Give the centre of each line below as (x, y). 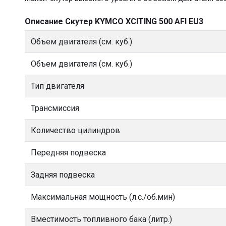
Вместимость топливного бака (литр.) (101, 219)
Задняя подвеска (63, 175)
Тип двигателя (58, 86)
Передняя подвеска (68, 153)
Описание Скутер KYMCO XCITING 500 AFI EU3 (114, 21)
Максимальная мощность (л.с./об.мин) (103, 197)
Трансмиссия (55, 108)
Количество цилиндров (75, 130)
